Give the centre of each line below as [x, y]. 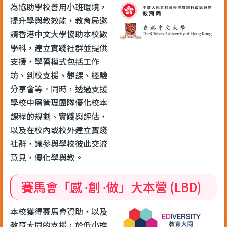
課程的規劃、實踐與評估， [59, 116]
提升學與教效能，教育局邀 [59, 20]
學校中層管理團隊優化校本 [59, 102]
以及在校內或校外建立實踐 [59, 129]
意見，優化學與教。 [47, 157]
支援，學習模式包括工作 [55, 61]
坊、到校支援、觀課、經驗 [59, 75]
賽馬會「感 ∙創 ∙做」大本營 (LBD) [111, 186]
